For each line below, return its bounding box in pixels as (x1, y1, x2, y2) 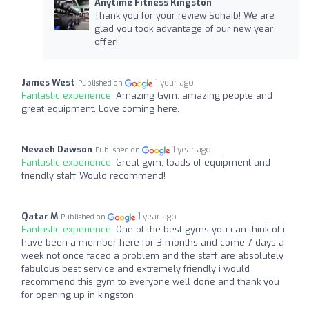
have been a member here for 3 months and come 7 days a (21, 237, 284, 249)
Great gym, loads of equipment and (116, 157, 270, 169)
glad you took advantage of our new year (94, 23, 273, 35)
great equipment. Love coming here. (21, 103, 179, 115)
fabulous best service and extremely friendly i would (21, 263, 250, 275)
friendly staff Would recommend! (21, 170, 166, 182)
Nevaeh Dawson (21, 143, 92, 156)
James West (21, 77, 75, 89)
